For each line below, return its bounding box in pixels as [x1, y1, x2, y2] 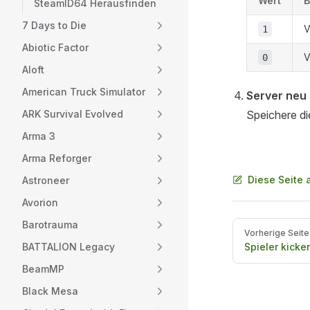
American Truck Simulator [22, 86, 145, 98]
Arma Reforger [22, 152, 91, 164]
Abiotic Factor [22, 42, 89, 53]
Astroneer [22, 174, 69, 186]
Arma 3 [22, 130, 55, 142]
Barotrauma [22, 219, 78, 230]
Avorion [22, 197, 58, 208]
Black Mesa [22, 285, 78, 297]
